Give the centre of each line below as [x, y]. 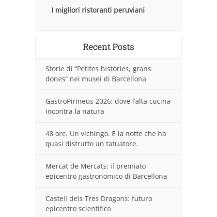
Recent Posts [108, 47]
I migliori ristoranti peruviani [98, 10]
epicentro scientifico [78, 209]
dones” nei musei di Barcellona [96, 79]
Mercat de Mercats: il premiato [96, 166]
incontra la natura [75, 111]
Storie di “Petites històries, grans [98, 69]
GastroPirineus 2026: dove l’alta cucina [108, 101]
